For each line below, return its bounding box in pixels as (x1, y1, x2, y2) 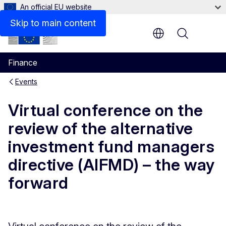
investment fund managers (8, 137, 214, 157)
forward (8, 173, 69, 193)
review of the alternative (8, 119, 193, 139)
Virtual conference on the (8, 100, 203, 121)
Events (15, 77, 37, 86)
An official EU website (20, 3, 92, 11)
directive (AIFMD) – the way (8, 155, 215, 175)
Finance (8, 58, 37, 68)
